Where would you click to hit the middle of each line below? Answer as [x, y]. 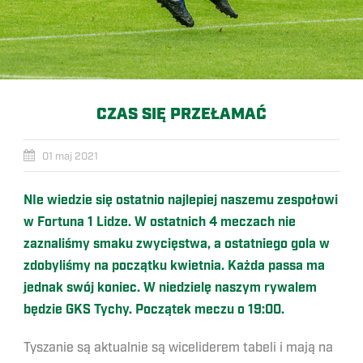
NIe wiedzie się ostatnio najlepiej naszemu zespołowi [181, 201]
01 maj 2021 [70, 156]
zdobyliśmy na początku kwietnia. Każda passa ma [174, 266]
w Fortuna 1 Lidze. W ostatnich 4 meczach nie [160, 222]
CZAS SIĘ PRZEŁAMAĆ [181, 114]
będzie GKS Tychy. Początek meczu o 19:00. [154, 310]
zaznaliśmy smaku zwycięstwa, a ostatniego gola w [177, 244]
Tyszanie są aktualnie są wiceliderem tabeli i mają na [178, 348]
